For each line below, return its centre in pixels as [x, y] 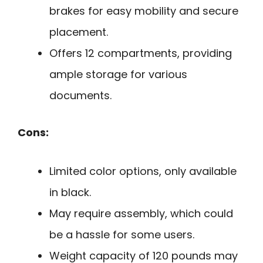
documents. [80, 95]
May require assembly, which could [141, 214]
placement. [79, 32]
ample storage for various [118, 74]
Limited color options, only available [143, 171]
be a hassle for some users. [122, 235]
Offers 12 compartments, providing [141, 53]
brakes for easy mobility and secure [144, 11]
